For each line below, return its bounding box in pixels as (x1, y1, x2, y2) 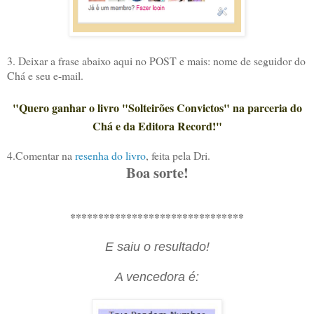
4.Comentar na (7, 148, 75, 163)
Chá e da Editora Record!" (92, 118, 222, 135)
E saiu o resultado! (104, 240, 210, 254)
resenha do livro (75, 148, 146, 163)
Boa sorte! (125, 162, 189, 184)
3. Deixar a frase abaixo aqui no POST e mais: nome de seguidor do (7, 53, 306, 69)
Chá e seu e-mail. (7, 68, 83, 83)
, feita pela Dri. (146, 148, 210, 163)
